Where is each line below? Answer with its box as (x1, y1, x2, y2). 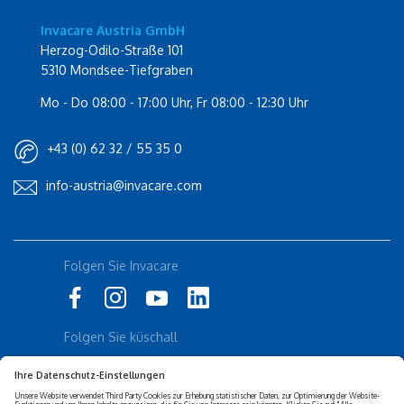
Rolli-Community (64, 252, 161, 268)
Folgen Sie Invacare (64, 258, 179, 274)
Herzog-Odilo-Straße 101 (41, 42, 183, 59)
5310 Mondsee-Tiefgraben (41, 62, 193, 78)
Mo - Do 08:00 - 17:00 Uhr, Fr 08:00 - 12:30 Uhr (41, 95, 308, 111)
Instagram (64, 278, 123, 294)
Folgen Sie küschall (64, 329, 178, 345)
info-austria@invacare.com (46, 178, 202, 194)
